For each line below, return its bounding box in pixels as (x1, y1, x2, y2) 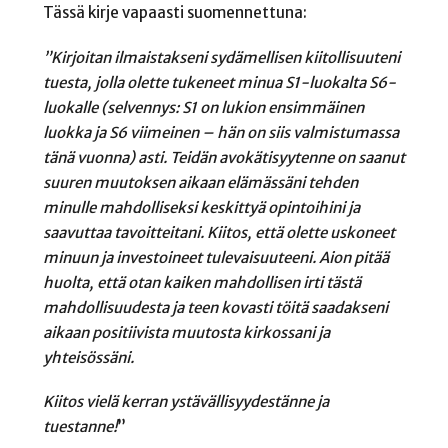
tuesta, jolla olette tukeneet (42, 72, 237, 92)
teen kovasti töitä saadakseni (186, 297, 388, 317)
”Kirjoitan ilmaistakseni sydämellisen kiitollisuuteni (42, 47, 400, 67)
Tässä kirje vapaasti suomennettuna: (42, 3, 307, 23)
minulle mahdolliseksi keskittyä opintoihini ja (42, 197, 360, 217)
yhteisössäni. (42, 347, 134, 367)
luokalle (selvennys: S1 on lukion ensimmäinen (42, 97, 364, 117)
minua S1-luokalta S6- (236, 72, 396, 92)
